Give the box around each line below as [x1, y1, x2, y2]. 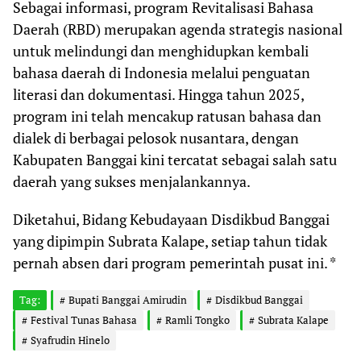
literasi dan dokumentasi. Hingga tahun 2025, [13, 84, 304, 104]
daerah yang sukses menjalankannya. [13, 171, 251, 191]
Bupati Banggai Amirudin [68, 292, 187, 307]
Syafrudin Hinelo [31, 332, 110, 347]
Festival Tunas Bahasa [31, 312, 137, 327]
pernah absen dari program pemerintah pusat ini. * [13, 252, 336, 272]
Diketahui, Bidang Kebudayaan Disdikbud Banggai [13, 209, 330, 229]
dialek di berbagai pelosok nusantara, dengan [13, 127, 299, 147]
